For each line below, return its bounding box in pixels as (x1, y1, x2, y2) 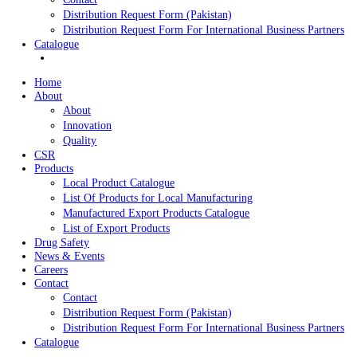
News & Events (37, 25, 116, 40)
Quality (69, 228, 108, 242)
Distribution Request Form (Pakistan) (69, 88, 258, 102)
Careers (37, 40, 76, 54)
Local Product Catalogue (69, 275, 194, 289)
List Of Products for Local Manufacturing (69, 292, 281, 306)
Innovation (69, 211, 124, 226)
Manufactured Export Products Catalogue (69, 308, 277, 324)
